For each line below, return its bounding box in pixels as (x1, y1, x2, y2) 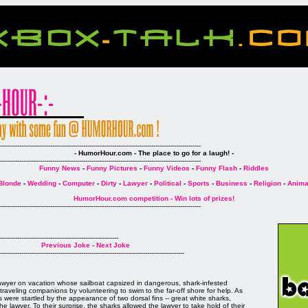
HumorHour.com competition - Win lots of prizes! (74, 195, 234, 202)
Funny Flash (196, 164, 237, 172)
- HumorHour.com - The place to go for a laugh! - (74, 149, 234, 157)
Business (215, 179, 247, 187)
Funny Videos (144, 164, 190, 172)
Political (153, 179, 181, 187)
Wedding (27, 179, 56, 187)
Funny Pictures (87, 164, 137, 172)
